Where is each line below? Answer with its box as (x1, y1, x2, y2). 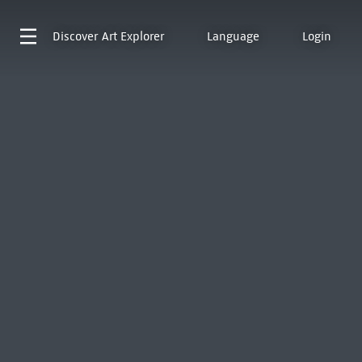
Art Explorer (101, 29, 164, 44)
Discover (52, 29, 98, 44)
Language (207, 29, 259, 44)
